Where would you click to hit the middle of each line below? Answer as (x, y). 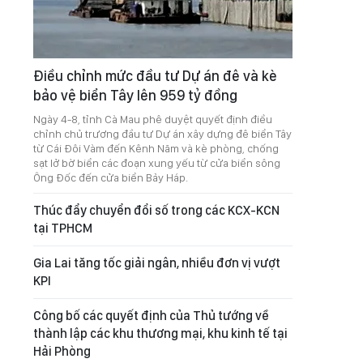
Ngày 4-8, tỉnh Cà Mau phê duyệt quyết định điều (153, 119)
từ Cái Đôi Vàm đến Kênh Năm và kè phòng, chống (156, 148)
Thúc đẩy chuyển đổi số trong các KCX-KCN (156, 210)
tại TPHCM (63, 228)
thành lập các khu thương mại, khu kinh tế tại (160, 333)
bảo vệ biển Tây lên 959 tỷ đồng (135, 95)
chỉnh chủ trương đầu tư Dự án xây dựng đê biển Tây (162, 134)
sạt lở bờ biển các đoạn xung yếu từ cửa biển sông (157, 163)
